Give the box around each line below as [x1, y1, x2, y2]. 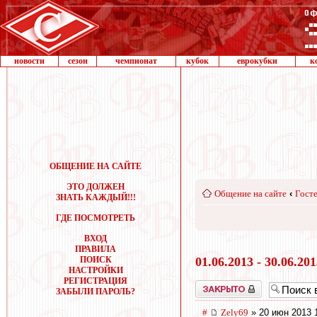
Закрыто [195, 279, 225, 290]
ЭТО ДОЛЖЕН [67, 182, 125, 192]
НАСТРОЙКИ [68, 265, 123, 275]
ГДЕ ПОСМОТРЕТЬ [56, 213, 135, 223]
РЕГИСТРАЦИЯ [64, 276, 127, 286]
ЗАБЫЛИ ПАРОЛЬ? [56, 287, 135, 296]
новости [14, 56, 45, 66]
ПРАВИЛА [75, 244, 116, 254]
